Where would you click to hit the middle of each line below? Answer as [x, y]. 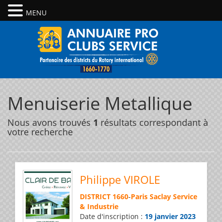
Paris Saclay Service [164, 196]
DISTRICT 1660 [104, 196]
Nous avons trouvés [50, 122]
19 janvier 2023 [170, 216]
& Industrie [99, 206]
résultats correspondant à [153, 122]
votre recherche [40, 132]
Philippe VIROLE [120, 179]
